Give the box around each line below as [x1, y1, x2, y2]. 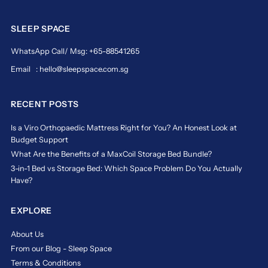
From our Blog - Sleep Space [11, 244, 112, 254]
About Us [11, 230, 44, 239]
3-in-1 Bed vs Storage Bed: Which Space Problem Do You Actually [11, 164, 243, 173]
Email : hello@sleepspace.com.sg [11, 65, 129, 74]
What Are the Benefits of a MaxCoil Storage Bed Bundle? [11, 150, 212, 159]
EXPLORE [11, 205, 52, 217]
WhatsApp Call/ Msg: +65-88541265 [11, 47, 140, 56]
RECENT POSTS [11, 99, 79, 110]
